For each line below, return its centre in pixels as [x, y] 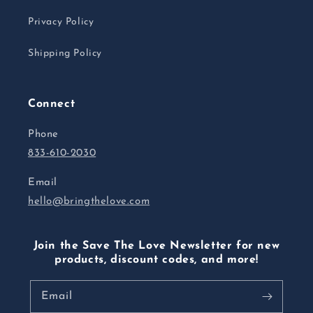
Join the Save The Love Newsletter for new [156, 246]
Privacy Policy [61, 22]
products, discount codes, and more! [156, 260]
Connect [52, 104]
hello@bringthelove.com [89, 202]
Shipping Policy [65, 53]
